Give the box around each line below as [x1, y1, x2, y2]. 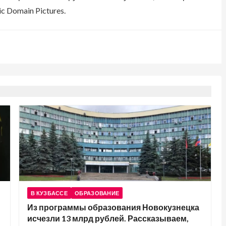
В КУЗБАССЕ [31, 190, 68, 196]
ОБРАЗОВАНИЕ [75, 190, 120, 196]
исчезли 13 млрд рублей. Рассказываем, [27, 213, 189, 223]
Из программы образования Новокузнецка [27, 202, 199, 212]
